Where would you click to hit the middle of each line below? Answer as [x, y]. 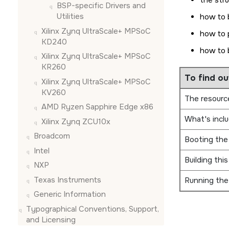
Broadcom [52, 136]
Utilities [70, 16]
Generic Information [70, 194]
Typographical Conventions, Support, [93, 209]
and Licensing [51, 220]
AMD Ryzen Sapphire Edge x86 [97, 107]
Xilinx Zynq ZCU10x [76, 121]
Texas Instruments [67, 180]
